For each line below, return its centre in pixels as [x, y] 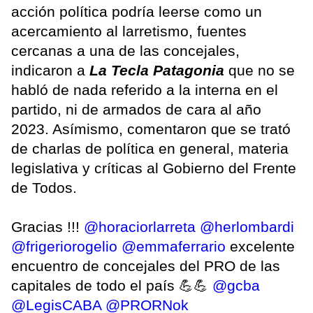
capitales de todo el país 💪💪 [112, 286]
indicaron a [50, 71]
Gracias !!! [48, 227]
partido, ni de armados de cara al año [136, 110]
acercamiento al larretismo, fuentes [129, 31]
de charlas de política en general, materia [150, 149]
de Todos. [46, 188]
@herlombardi [247, 227]
